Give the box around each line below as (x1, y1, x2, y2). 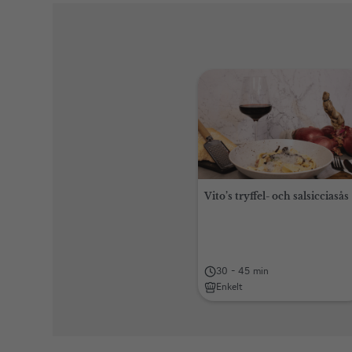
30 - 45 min (216, 265, 269, 277)
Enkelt (216, 280, 243, 292)
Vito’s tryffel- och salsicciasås (204, 190, 349, 202)
